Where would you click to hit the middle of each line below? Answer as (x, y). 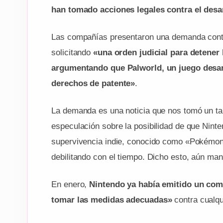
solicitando (72, 52)
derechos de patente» (93, 83)
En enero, (70, 184)
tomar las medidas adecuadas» (112, 200)
